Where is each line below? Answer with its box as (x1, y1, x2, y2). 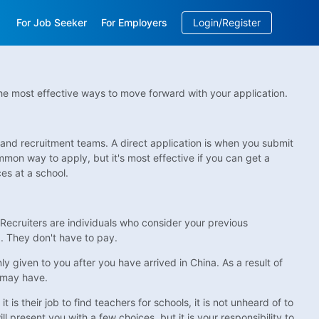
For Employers (101, 16, 168, 28)
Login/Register (193, 16, 261, 28)
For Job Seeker (16, 16, 88, 28)
